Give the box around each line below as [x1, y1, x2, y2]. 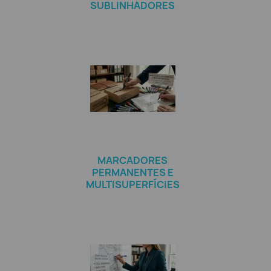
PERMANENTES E [91, 166, 174, 179]
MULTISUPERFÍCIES [85, 178, 180, 191]
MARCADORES [97, 154, 168, 167]
